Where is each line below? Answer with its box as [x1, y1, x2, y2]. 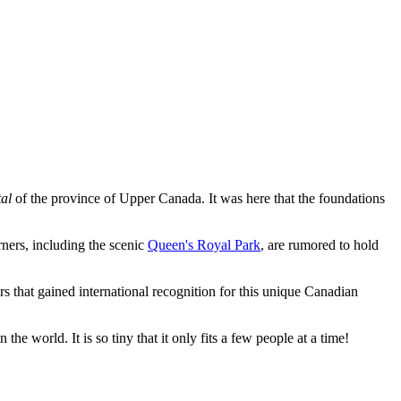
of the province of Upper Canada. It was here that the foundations [12, 191, 385, 207]
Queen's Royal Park [148, 237, 260, 253]
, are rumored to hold [260, 237, 379, 253]
